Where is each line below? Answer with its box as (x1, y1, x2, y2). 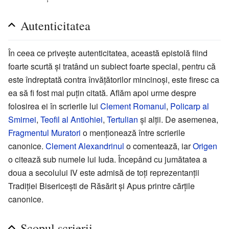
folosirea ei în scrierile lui (8, 100, 100, 112)
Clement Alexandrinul (45, 140, 124, 152)
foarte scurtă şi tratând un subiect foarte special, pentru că (8, 60, 216, 72)
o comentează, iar (124, 140, 193, 152)
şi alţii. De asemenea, (138, 113, 218, 125)
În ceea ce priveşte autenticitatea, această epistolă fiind (8, 47, 208, 59)
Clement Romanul (100, 100, 166, 112)
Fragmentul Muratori (8, 126, 81, 139)
